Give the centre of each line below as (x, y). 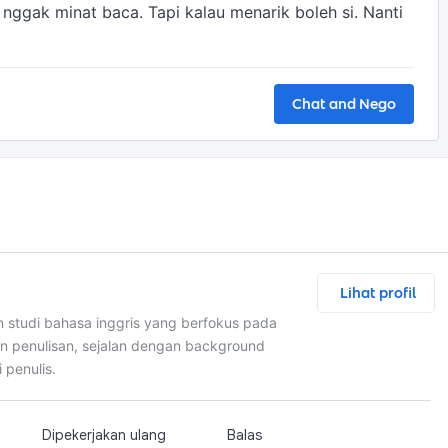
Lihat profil (378, 293)
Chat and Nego (344, 104)
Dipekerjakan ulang (104, 435)
